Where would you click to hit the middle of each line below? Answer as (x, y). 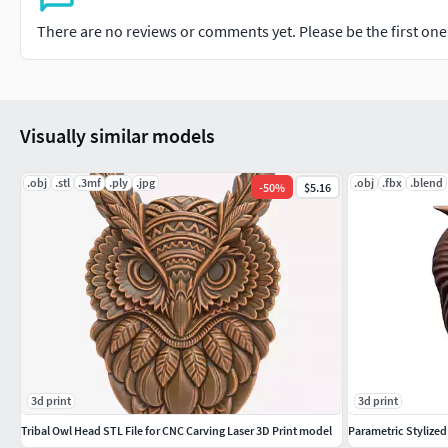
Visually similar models (117, 135)
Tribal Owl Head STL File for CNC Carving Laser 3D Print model (176, 430)
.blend (426, 182)
